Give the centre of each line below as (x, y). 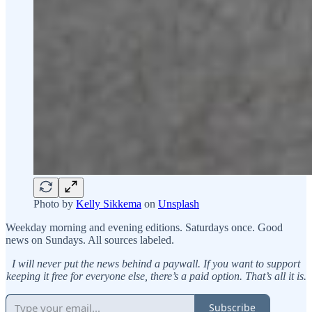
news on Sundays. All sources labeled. (90, 240)
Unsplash (179, 203)
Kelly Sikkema (109, 203)
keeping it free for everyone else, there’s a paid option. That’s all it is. (156, 276)
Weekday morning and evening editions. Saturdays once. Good (144, 227)
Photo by (55, 203)
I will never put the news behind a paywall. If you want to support (156, 263)
